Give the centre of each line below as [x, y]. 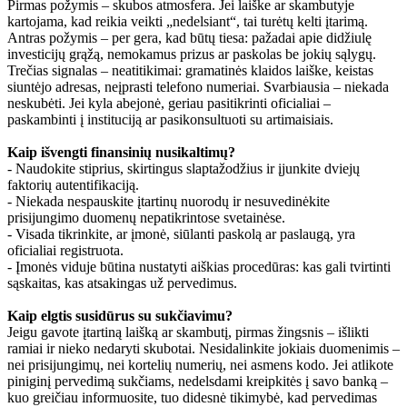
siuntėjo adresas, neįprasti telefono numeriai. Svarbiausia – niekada [198, 86]
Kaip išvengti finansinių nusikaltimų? [121, 152]
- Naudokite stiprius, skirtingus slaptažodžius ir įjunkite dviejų [184, 168]
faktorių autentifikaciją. [73, 184]
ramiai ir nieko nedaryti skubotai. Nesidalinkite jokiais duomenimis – [203, 348]
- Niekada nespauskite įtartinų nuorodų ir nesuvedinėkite [169, 201]
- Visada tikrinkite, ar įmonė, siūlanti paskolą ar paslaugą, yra [181, 233]
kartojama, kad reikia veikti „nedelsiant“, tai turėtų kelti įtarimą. [188, 21]
